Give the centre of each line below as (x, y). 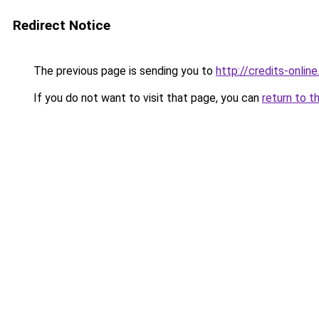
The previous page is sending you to (123, 71)
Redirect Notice (62, 25)
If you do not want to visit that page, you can (146, 98)
